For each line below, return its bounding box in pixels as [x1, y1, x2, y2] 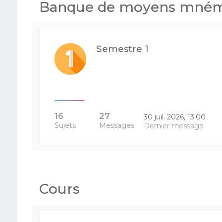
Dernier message [144, 121, 204, 130]
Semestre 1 [96, 43, 149, 55]
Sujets [54, 121, 76, 130]
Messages [99, 121, 134, 130]
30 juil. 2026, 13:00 [144, 112, 206, 121]
